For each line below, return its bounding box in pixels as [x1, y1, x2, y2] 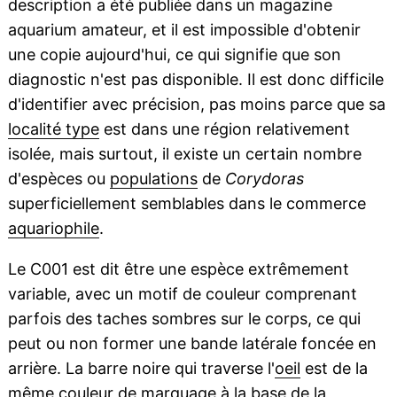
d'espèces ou [7, 169, 110, 188]
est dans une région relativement [98, 120, 350, 138]
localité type [7, 120, 99, 138]
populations [109, 169, 198, 188]
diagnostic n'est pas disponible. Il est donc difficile [7, 70, 384, 89]
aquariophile [7, 219, 99, 237]
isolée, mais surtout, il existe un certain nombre [7, 144, 362, 163]
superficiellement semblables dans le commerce [7, 194, 366, 213]
